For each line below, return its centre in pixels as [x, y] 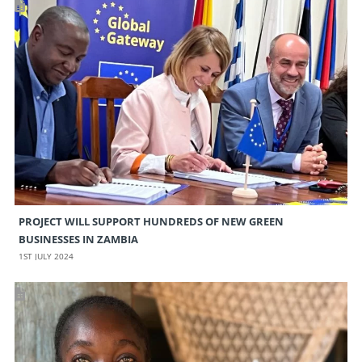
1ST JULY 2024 [46, 257]
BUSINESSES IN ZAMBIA [78, 240]
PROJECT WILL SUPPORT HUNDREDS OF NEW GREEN [151, 222]
